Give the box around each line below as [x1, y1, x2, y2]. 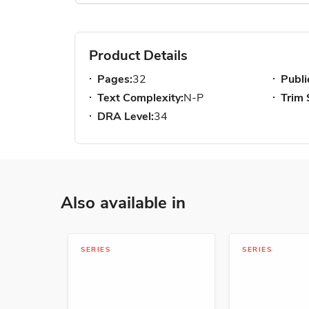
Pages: [97, 72, 132, 87]
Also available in [61, 192, 186, 214]
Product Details [89, 46, 188, 65]
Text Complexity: [97, 90, 183, 106]
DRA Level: [97, 109, 154, 124]
